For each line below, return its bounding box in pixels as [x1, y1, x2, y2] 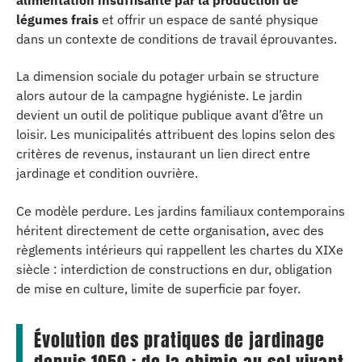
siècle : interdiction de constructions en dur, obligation [16, 260, 332, 277]
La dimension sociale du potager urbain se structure [16, 68, 319, 84]
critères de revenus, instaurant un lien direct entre [16, 145, 310, 162]
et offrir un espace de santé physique [99, 11, 318, 27]
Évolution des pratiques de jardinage [34, 326, 325, 353]
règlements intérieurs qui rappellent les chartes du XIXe [16, 241, 343, 258]
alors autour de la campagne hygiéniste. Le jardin [16, 87, 302, 103]
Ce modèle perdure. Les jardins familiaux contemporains [16, 202, 345, 219]
